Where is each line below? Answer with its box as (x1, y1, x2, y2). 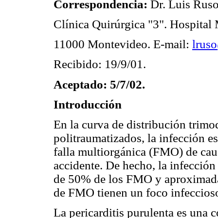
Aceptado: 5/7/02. (54, 77, 145, 91)
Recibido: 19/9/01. (54, 57, 146, 71)
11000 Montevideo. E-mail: (54, 37, 192, 51)
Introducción (54, 97, 122, 111)
